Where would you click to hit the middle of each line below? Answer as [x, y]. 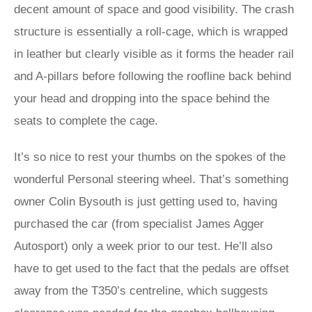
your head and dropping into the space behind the [142, 99]
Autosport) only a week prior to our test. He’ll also [143, 246]
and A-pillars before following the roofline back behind [153, 76]
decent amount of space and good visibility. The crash [154, 9]
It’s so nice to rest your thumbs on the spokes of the [150, 157]
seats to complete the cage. [86, 121]
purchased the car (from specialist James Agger [139, 224]
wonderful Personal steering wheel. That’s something [151, 179]
